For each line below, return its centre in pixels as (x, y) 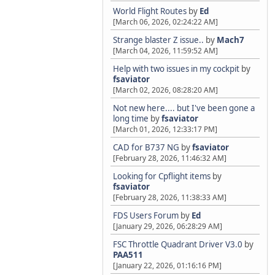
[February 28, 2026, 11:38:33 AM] (170, 197)
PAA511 (128, 255)
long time (131, 118)
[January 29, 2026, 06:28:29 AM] (168, 226)
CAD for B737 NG (146, 147)
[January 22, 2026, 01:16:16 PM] (167, 265)
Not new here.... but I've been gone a (184, 108)
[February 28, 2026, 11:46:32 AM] (170, 158)
